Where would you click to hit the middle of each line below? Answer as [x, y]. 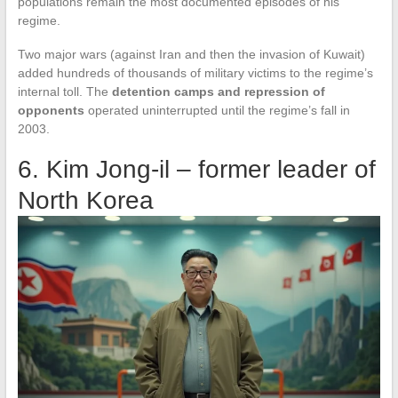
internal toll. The [64, 92]
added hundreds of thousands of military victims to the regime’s [195, 73]
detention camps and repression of [218, 92]
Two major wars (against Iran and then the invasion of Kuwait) [191, 55]
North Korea [85, 201]
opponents [51, 111]
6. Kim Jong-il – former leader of [196, 170]
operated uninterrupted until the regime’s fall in [217, 111]
